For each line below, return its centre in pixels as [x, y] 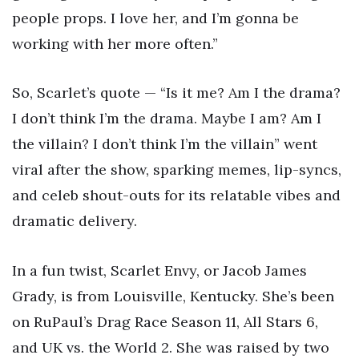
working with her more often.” [115, 43]
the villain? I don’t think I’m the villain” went [165, 144]
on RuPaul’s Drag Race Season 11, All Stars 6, [165, 322]
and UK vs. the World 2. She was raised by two [171, 348]
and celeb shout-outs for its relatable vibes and [176, 196]
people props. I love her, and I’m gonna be [155, 18]
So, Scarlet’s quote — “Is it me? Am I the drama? [176, 93]
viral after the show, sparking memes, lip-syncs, [177, 170]
